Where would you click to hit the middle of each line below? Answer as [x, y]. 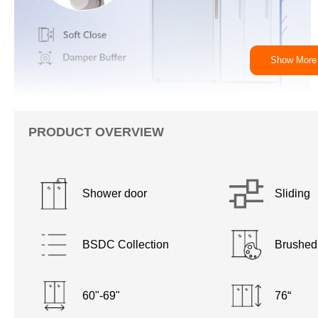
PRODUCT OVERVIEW [97, 132]
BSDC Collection [126, 244]
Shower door [115, 193]
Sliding [292, 193]
